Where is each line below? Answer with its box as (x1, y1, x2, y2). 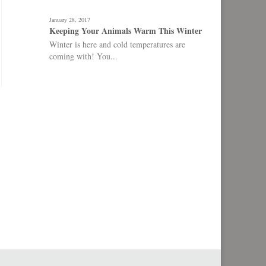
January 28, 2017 (49, 15, 90, 24)
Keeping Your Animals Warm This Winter (49, 24, 202, 37)
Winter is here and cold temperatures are (49, 39, 185, 50)
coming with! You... (49, 50, 118, 62)
